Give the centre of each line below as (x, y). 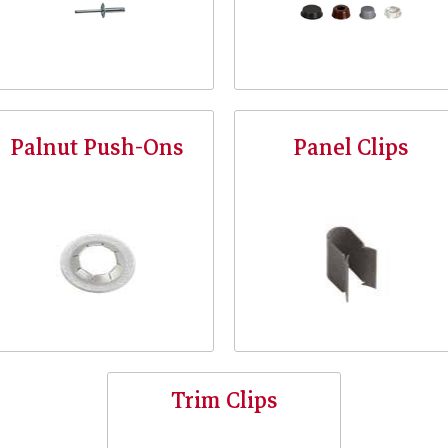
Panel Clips (351, 148)
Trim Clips (224, 401)
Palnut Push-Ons (97, 148)
